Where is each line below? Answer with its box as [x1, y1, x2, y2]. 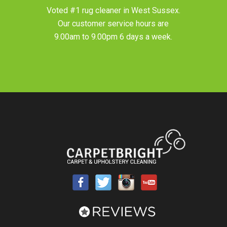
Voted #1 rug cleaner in [46, 5, 131, 15]
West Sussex [131, 5, 179, 15]
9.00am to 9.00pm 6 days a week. [54, 31, 173, 42]
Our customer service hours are [58, 18, 169, 28]
